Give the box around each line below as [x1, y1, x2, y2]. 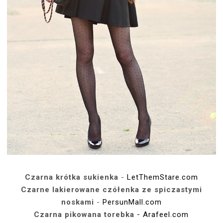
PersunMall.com [102, 197, 162, 207]
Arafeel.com [143, 210, 189, 219]
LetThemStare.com [126, 172, 198, 182]
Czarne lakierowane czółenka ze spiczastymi [20, 185, 202, 194]
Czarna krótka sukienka [24, 172, 118, 182]
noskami [61, 197, 94, 207]
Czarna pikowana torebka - [34, 210, 143, 219]
